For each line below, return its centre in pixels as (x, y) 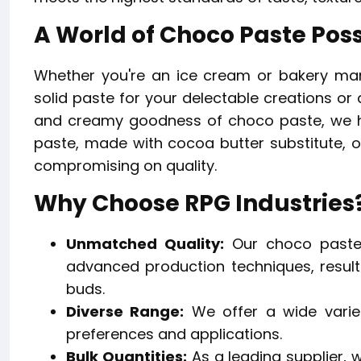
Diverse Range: (125, 311)
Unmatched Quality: (145, 244)
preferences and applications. (174, 334)
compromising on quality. (125, 166)
